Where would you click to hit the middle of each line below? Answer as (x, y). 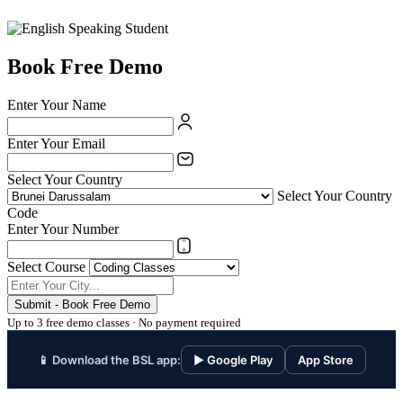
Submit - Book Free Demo (82, 305)
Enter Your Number (63, 229)
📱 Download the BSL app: (109, 360)
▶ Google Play (233, 360)
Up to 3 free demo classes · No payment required (124, 323)
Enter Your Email (56, 144)
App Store (325, 360)
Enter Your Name (57, 105)
